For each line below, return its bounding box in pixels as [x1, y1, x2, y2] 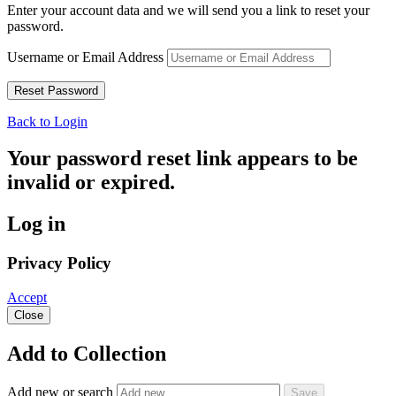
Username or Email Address [7, 49, 164, 65]
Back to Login [7, 113, 88, 129]
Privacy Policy [7, 254, 111, 273]
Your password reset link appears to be [7, 147, 358, 171]
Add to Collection [7, 341, 166, 365]
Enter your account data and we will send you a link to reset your [7, 2, 369, 18]
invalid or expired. [7, 171, 175, 194]
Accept [7, 289, 47, 305]
